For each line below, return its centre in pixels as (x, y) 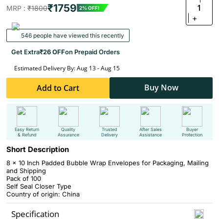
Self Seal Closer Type (39, 186)
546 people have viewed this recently (72, 35)
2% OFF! (89, 8)
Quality (68, 129)
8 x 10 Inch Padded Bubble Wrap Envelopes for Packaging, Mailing (108, 163)
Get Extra (25, 52)
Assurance (68, 135)
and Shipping (26, 171)
